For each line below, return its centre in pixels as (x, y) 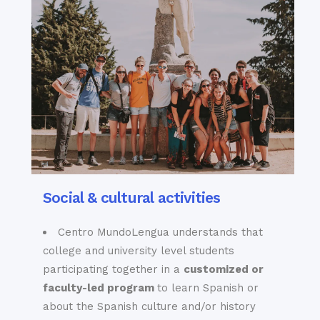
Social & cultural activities (132, 197)
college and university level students (139, 250)
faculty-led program (100, 287)
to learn (180, 287)
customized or (224, 269)
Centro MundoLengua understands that (160, 232)
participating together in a (113, 269)
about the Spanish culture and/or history (149, 306)
